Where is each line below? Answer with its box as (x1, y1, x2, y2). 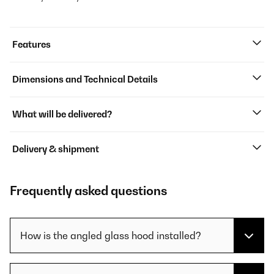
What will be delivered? (12, 109, 112, 120)
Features (12, 39, 51, 50)
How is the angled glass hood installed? (20, 229, 201, 242)
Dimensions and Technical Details (12, 74, 158, 85)
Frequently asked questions (10, 183, 167, 199)
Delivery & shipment (12, 144, 99, 155)
